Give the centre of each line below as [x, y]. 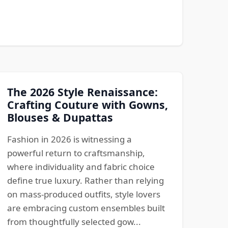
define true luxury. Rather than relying [85, 180]
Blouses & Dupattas [60, 117]
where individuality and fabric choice [81, 166]
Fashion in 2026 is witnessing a [69, 139]
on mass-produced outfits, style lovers [83, 194]
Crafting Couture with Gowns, [87, 104]
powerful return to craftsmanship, [76, 153]
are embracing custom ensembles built [86, 208]
